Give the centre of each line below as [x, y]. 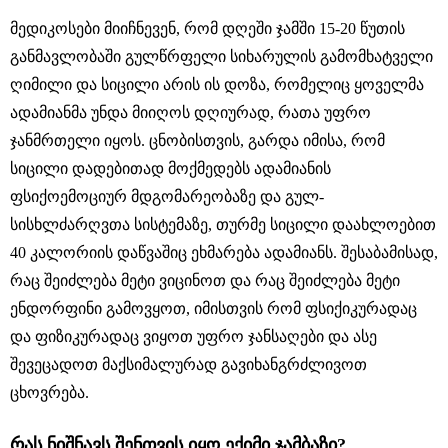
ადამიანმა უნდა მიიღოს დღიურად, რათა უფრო [190, 112]
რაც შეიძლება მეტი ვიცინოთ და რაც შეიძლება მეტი [205, 280]
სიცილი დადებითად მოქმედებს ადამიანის [170, 168]
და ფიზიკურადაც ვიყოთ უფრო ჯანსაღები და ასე [193, 336]
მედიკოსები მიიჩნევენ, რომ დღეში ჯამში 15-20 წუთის [207, 28]
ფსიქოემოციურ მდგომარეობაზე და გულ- [167, 196]
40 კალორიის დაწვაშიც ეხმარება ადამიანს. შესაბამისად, [224, 252]
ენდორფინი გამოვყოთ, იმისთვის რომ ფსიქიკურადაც [213, 308]
